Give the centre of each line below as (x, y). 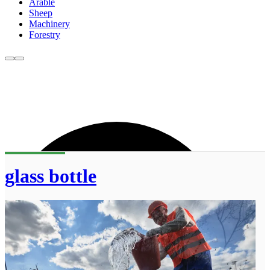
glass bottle (51, 176)
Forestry (45, 35)
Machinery (49, 24)
